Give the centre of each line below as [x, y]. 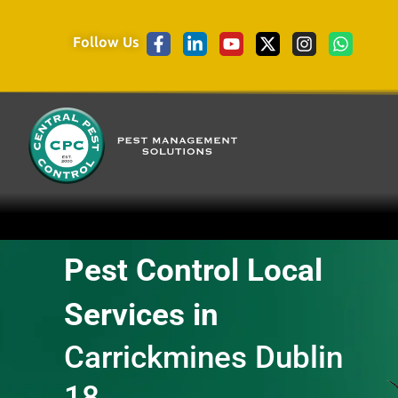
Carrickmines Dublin [203, 357]
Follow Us [106, 42]
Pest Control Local [193, 270]
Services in [141, 314]
